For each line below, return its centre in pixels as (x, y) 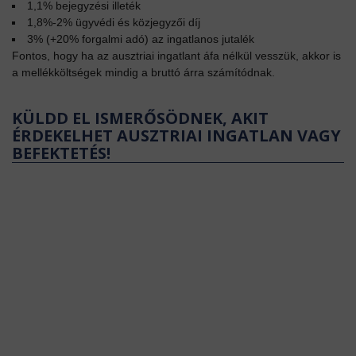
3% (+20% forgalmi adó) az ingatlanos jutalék (141, 39)
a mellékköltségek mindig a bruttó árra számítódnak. (143, 72)
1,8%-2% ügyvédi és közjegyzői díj (114, 22)
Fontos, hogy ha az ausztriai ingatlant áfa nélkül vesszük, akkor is (176, 55)
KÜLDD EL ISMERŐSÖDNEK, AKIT (140, 118)
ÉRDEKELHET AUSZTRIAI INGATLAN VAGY (176, 135)
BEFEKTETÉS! (61, 153)
